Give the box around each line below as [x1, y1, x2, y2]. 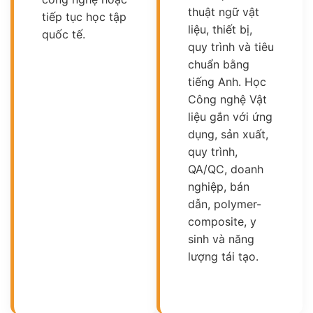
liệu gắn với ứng [188, 109, 272, 124]
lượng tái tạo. [188, 249, 259, 263]
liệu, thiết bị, [188, 22, 252, 36]
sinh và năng [188, 231, 254, 246]
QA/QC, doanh [188, 161, 263, 176]
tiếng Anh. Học [188, 74, 266, 89]
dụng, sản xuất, [188, 126, 268, 141]
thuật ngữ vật [188, 4, 259, 19]
